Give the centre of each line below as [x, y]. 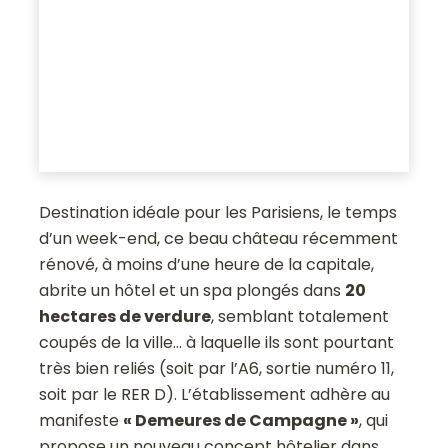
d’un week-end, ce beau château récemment [219, 239]
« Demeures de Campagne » [241, 421]
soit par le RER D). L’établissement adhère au [215, 395]
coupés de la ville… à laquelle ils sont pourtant [217, 343]
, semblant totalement [300, 317]
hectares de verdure [125, 317]
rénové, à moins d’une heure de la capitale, [207, 265]
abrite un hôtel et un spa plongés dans [192, 291]
